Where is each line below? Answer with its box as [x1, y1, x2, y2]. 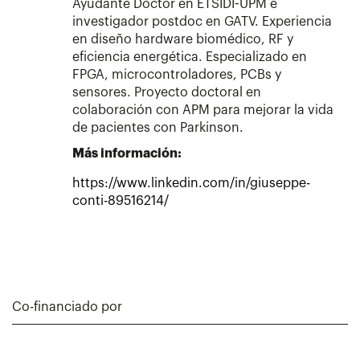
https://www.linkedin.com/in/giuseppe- [72, 176, 310, 190]
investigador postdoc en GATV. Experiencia [72, 14, 332, 28]
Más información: [72, 146, 182, 160]
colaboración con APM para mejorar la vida [72, 103, 333, 117]
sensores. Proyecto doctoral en [72, 85, 261, 99]
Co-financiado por [12, 300, 122, 313]
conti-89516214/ [72, 194, 169, 207]
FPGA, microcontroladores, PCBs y [72, 67, 281, 81]
